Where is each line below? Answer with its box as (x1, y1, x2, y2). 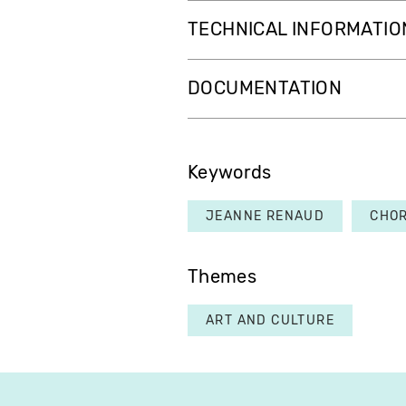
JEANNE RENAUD (206, 208, 325, 225)
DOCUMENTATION (188, 78, 343, 100)
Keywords (188, 162, 272, 184)
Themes (188, 266, 256, 288)
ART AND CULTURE (206, 313, 334, 329)
